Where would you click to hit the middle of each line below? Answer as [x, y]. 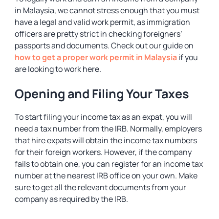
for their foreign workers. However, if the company [103, 152]
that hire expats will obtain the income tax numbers [106, 140]
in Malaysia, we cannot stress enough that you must [107, 10]
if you [187, 57]
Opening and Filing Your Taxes [102, 94]
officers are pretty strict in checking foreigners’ [99, 34]
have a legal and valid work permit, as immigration [102, 22]
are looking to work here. [59, 69]
